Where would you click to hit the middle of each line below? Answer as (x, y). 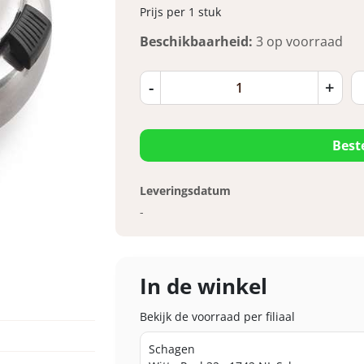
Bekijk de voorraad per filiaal (217, 316)
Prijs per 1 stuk (180, 11)
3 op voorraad (299, 41)
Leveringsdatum (185, 190)
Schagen (171, 349)
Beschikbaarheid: (196, 41)
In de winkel (203, 286)
